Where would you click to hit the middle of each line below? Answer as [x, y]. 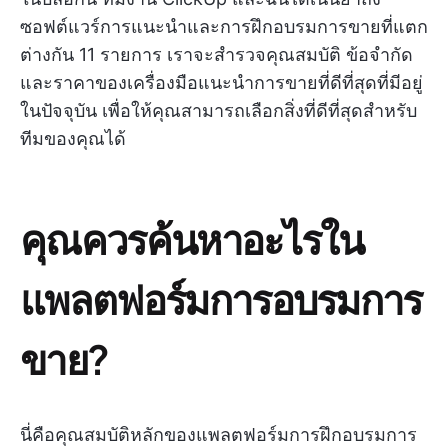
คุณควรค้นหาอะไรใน [192, 238]
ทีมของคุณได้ [73, 138]
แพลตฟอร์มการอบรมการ [221, 298]
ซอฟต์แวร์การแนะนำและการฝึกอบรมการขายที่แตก [224, 26]
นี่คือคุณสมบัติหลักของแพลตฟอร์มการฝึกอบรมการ [218, 434]
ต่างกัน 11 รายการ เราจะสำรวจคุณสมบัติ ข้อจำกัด [216, 54]
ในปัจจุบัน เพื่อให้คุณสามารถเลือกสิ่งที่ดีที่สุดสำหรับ [218, 110]
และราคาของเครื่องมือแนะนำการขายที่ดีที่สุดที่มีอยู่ [221, 82]
